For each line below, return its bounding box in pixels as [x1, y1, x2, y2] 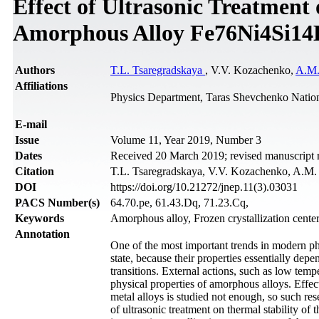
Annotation [15, 227, 70, 240]
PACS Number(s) [15, 196, 100, 209]
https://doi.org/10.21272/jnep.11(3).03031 [110, 180, 298, 193]
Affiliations [15, 79, 68, 92]
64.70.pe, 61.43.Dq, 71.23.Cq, [110, 196, 249, 209]
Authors [15, 63, 55, 76]
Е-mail [15, 117, 47, 130]
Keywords [15, 211, 64, 224]
